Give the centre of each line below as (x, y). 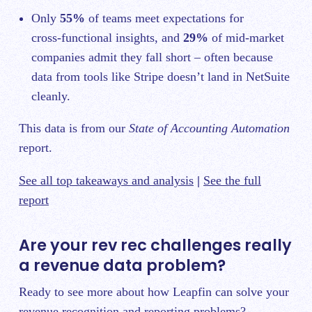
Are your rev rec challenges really (155, 245)
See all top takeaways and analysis (106, 181)
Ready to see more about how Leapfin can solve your (154, 292)
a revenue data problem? (122, 266)
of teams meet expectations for (164, 18)
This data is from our (74, 128)
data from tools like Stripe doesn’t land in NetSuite (161, 77)
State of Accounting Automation (209, 128)
